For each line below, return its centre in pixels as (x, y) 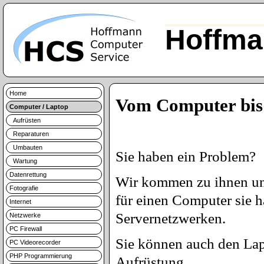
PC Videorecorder (35, 242)
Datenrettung (28, 174)
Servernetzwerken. (171, 218)
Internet (20, 202)
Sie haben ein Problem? (186, 156)
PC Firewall (26, 229)
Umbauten (26, 147)
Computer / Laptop (39, 107)
